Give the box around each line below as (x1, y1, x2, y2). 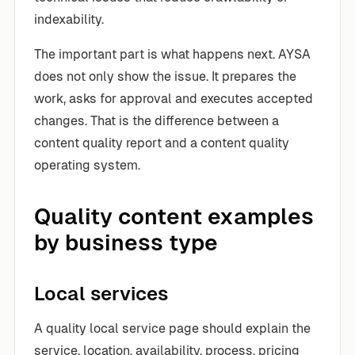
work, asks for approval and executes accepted (34, 90, 313, 106)
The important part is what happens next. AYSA (34, 46, 311, 62)
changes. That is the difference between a (34, 113, 279, 128)
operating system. (34, 157, 140, 173)
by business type (34, 229, 218, 255)
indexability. (34, 11, 104, 27)
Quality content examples (34, 203, 314, 229)
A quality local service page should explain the (34, 320, 311, 336)
